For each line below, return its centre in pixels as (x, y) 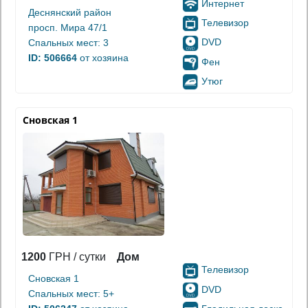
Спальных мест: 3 (68, 42)
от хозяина (103, 57)
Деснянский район (70, 12)
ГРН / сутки (76, 257)
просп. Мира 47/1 (68, 27)
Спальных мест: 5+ (71, 294)
